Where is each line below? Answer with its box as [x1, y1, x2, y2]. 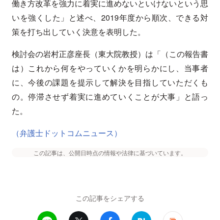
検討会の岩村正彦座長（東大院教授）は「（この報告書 [12, 48, 208, 60]
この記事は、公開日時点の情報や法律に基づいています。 [33, 148, 187, 157]
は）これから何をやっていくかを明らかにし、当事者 [12, 62, 208, 74]
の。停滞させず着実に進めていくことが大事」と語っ [12, 91, 208, 103]
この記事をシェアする [76, 193, 144, 203]
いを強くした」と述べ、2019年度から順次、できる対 [12, 12, 208, 24]
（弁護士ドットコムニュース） [12, 127, 122, 139]
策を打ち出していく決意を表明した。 [12, 26, 145, 38]
